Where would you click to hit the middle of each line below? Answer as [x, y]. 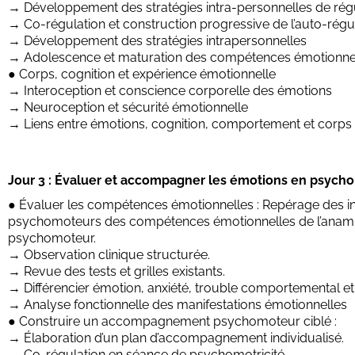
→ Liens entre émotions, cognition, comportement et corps [180, 124]
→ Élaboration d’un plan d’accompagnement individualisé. [176, 338]
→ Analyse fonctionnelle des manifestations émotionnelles [177, 304]
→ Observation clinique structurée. [109, 254]
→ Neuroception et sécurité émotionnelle [128, 107]
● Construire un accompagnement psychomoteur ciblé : [172, 321]
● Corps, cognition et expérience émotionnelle [142, 74]
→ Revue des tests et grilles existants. [116, 271]
